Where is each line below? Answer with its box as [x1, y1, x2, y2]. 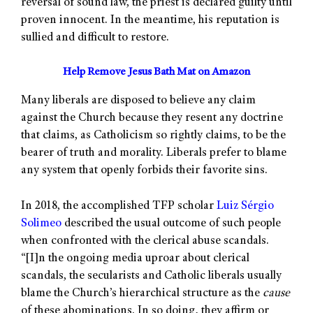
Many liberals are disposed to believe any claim [21, 95, 256, 108]
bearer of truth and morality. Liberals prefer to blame [21, 147, 286, 160]
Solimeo [21, 217, 61, 230]
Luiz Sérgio [217, 200, 274, 212]
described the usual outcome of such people [61, 217, 281, 230]
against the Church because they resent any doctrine [21, 112, 283, 125]
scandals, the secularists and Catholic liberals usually [21, 270, 282, 282]
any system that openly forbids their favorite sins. [21, 165, 268, 177]
